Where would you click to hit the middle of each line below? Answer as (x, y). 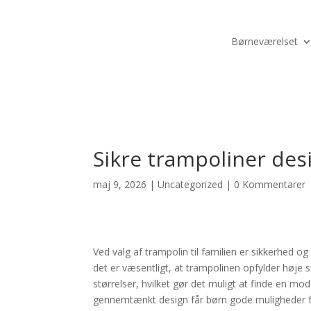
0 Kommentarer (270, 185)
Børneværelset (264, 42)
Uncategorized (191, 185)
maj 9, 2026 (120, 185)
